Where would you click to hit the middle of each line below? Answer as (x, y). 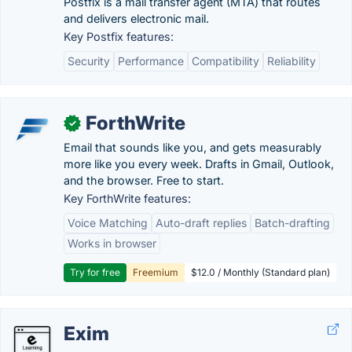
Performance (151, 61)
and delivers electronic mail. (136, 18)
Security (89, 61)
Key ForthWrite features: (127, 198)
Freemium (156, 272)
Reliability (291, 61)
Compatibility (225, 61)
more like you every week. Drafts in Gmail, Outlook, (199, 164)
